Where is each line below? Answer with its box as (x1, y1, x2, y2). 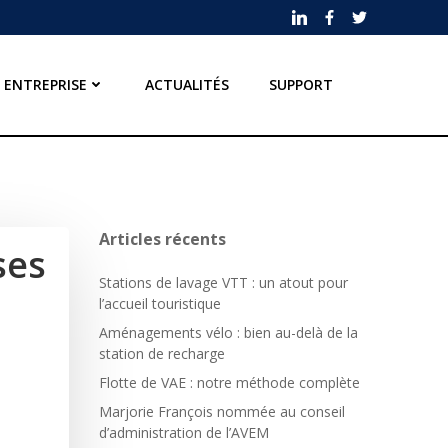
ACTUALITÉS (145, 75, 230, 95)
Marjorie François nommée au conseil (99, 401, 345, 421)
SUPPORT (269, 75, 334, 95)
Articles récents (99, 227, 226, 250)
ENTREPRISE (4, 75, 88, 95)
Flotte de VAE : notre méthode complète (99, 372, 360, 392)
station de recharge (99, 343, 225, 363)
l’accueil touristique (99, 293, 221, 313)
